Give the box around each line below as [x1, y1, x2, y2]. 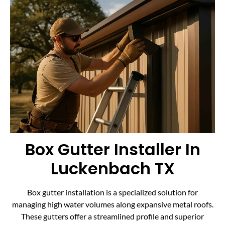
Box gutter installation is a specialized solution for [27, 187, 198, 197]
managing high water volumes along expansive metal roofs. [12, 199, 213, 209]
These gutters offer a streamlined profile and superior [21, 211, 204, 221]
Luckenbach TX [50, 157, 175, 180]
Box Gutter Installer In [25, 138, 200, 161]
